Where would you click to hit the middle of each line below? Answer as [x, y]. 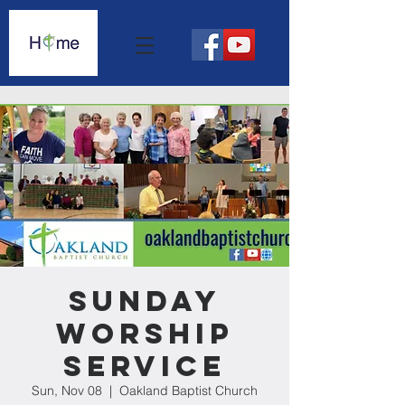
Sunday [145, 301]
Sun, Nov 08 [67, 391]
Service [145, 366]
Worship [145, 334]
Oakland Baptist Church [188, 391]
